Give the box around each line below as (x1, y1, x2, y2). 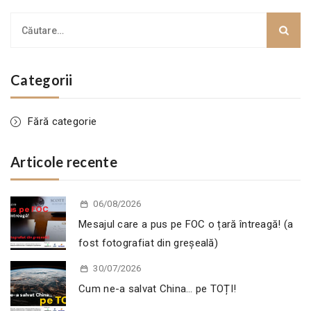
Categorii (10, 72, 73, 89)
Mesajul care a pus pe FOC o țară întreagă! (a (78, 218, 294, 231)
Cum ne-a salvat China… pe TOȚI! (78, 283, 237, 296)
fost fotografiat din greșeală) (78, 237, 219, 250)
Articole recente (10, 153, 117, 171)
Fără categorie (28, 115, 97, 128)
